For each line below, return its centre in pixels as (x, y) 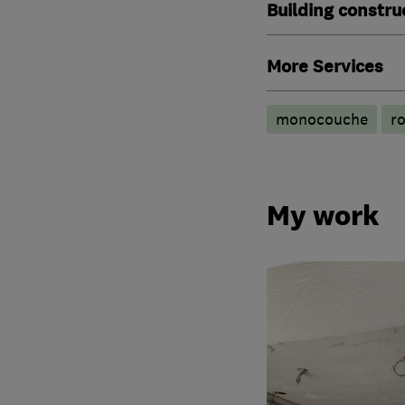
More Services (325, 66)
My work (323, 216)
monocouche (321, 119)
